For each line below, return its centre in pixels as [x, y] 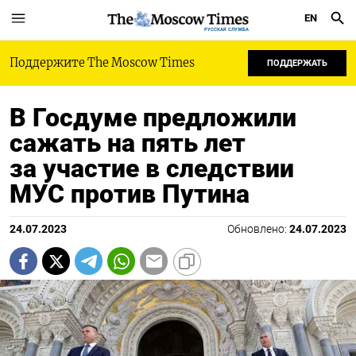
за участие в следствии [152, 168]
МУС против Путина [130, 194]
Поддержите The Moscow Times [102, 63]
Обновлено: [258, 229]
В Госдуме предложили [153, 118]
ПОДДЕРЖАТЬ [297, 63]
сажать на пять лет [128, 143]
